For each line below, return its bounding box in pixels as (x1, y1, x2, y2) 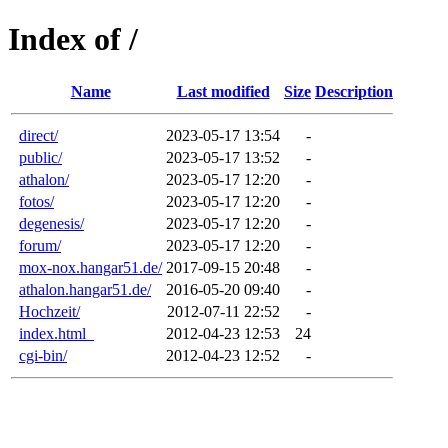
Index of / (8, 21, 138, 58)
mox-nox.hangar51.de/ (19, 258, 162, 276)
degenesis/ (19, 214, 84, 232)
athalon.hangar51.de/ (19, 280, 151, 298)
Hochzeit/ (19, 302, 80, 320)
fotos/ (19, 192, 54, 210)
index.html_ (19, 324, 94, 342)
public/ (19, 148, 62, 166)
